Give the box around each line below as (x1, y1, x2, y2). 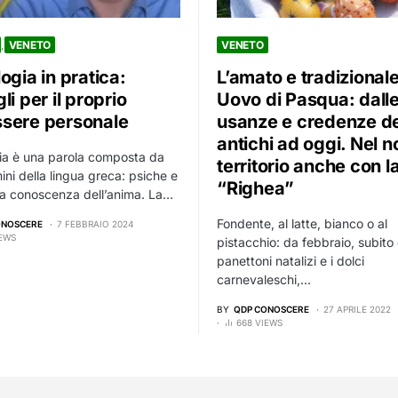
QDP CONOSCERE (234, 304, 309, 315)
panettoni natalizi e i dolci (217, 253, 364, 269)
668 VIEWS (236, 317, 283, 329)
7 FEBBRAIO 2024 (57, 219, 133, 230)
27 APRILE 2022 (323, 304, 391, 315)
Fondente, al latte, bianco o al (217, 216, 387, 232)
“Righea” (217, 178, 294, 200)
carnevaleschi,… (217, 272, 311, 288)
